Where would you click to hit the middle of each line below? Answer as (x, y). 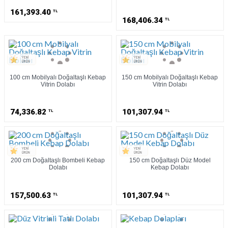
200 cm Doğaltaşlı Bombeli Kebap (58, 161)
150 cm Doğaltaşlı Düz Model (170, 161)
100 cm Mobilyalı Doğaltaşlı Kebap (58, 77)
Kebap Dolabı (170, 168)
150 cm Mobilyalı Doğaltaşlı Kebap (170, 77)
